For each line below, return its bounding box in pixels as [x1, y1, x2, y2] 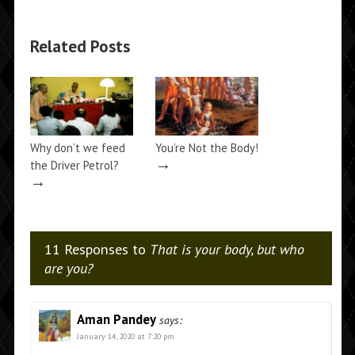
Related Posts [29, 36, 130, 57]
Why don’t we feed [29, 140, 125, 156]
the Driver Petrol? [29, 158, 119, 174]
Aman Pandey [76, 311, 156, 329]
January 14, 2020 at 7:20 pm [76, 331, 174, 342]
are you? [44, 258, 94, 278]
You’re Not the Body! [155, 140, 258, 156]
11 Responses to [44, 239, 150, 259]
